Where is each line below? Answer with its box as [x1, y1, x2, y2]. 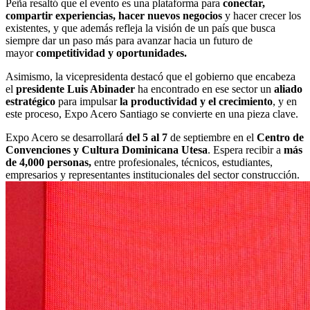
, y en [273, 95, 297, 107]
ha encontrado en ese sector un [135, 82, 274, 95]
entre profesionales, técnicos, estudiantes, [91, 156, 273, 168]
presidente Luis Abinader [16, 82, 135, 95]
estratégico [6, 95, 55, 107]
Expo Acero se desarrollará [6, 131, 126, 143]
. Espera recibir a [208, 143, 284, 156]
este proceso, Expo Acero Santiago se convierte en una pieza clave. [6, 107, 298, 120]
